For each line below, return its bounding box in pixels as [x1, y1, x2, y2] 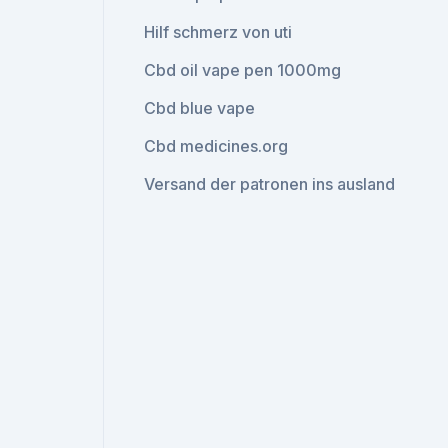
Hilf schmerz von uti [144, 22, 293, 42]
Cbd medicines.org [144, 136, 289, 156]
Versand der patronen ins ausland [144, 174, 396, 194]
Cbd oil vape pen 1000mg [144, 60, 342, 80]
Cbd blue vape [144, 98, 256, 118]
